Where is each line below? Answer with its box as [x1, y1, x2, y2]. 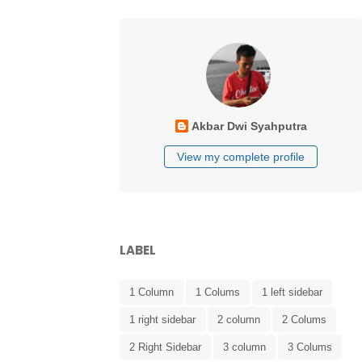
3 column [223, 341, 266, 354]
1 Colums [196, 286, 240, 299]
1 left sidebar [262, 286, 322, 299]
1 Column [129, 286, 174, 299]
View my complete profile [177, 150, 305, 164]
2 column [217, 314, 260, 326]
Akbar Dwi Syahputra [191, 120, 307, 133]
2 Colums [282, 314, 326, 326]
